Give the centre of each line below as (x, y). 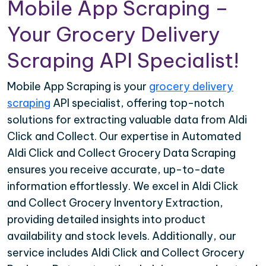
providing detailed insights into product (106, 220)
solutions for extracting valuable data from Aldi (127, 120)
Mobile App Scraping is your (78, 87)
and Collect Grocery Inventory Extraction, (115, 203)
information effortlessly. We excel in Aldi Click (123, 186)
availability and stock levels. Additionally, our (122, 236)
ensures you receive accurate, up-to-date (116, 170)
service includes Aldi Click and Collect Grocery (126, 253)
